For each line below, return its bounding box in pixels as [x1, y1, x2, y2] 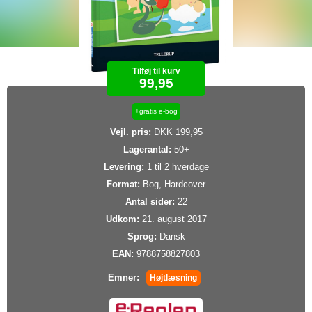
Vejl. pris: [109, 127, 151, 138]
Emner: [107, 272, 139, 283]
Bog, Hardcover [140, 179, 205, 190]
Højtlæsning [149, 274, 197, 283]
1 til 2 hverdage [143, 162, 209, 173]
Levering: [103, 162, 144, 173]
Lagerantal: [123, 144, 171, 155]
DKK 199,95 [150, 127, 203, 138]
